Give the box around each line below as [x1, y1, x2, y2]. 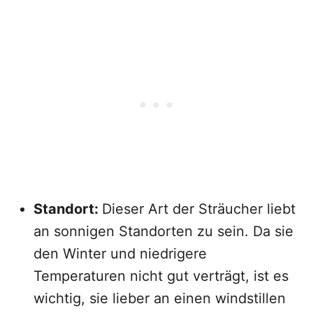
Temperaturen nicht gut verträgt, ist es [34, 268, 289, 284]
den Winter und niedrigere [34, 245, 207, 262]
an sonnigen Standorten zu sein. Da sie [34, 223, 293, 240]
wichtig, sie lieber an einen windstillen [34, 290, 286, 307]
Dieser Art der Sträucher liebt [102, 201, 296, 217]
